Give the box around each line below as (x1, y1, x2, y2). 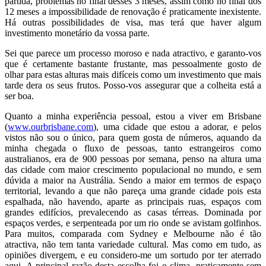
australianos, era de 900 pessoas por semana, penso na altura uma (5, 154, 261, 164)
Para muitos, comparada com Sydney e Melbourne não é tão (5, 229, 261, 239)
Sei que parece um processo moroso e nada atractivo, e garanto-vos (5, 48, 261, 59)
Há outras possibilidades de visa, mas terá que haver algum (5, 17, 261, 28)
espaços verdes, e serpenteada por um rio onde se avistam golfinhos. (5, 218, 261, 229)
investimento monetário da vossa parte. (5, 28, 150, 39)
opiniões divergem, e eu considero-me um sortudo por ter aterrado (5, 250, 261, 261)
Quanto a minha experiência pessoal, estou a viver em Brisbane (5, 111, 261, 122)
